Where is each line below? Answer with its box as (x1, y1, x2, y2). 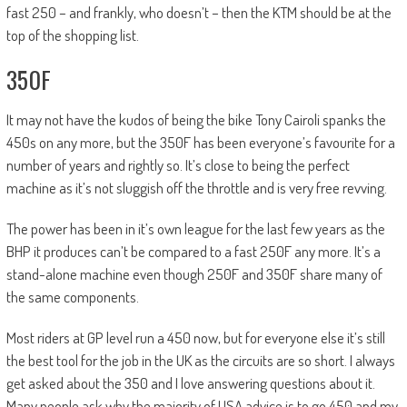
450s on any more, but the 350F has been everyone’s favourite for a (5, 133, 395, 153)
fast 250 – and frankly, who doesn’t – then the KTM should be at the (5, 3, 392, 23)
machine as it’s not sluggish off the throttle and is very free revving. (5, 178, 387, 198)
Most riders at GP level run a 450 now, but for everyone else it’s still (5, 328, 385, 348)
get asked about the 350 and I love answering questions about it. (5, 373, 375, 393)
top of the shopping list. (5, 25, 139, 45)
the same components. (5, 287, 139, 307)
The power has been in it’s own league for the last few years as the (5, 219, 385, 239)
